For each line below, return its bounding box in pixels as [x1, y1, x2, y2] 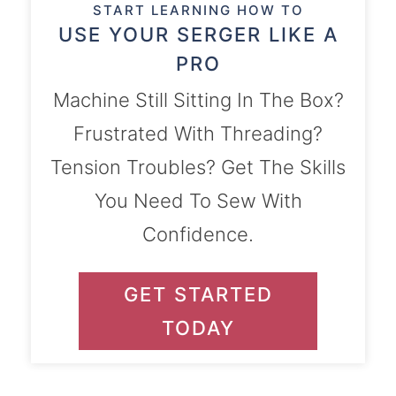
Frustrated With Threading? [73, 121, 323, 145]
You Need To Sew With [94, 188, 302, 212]
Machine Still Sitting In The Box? [52, 88, 344, 111]
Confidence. [142, 222, 254, 246]
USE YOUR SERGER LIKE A [57, 22, 339, 46]
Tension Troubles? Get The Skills [50, 155, 346, 179]
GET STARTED [123, 282, 273, 306]
